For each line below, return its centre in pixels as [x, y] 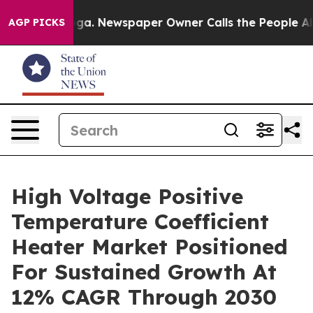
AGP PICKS [37, 22]
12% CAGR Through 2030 [144, 297]
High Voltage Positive [127, 196]
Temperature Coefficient [140, 221]
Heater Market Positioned [150, 247]
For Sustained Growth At [144, 272]
